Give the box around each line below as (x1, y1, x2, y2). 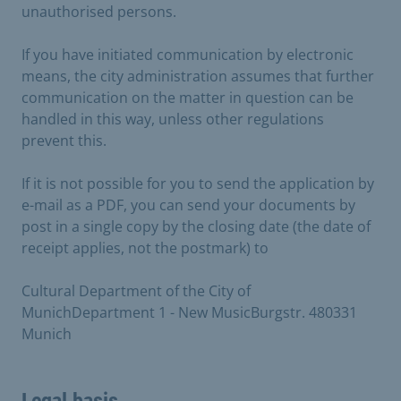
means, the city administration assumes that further (21, 66, 374, 86)
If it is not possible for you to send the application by (21, 174, 374, 193)
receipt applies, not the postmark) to (21, 238, 269, 258)
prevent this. (21, 131, 107, 150)
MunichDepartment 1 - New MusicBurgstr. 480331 (21, 303, 357, 322)
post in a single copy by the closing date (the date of (21, 217, 371, 236)
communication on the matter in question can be (21, 88, 354, 107)
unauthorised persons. (21, 2, 176, 21)
